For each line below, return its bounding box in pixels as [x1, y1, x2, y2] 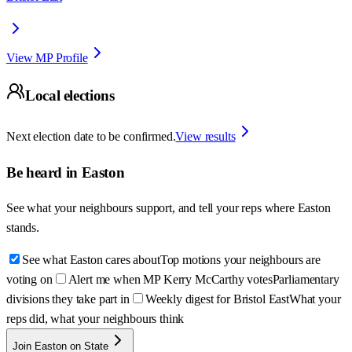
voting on [6, 273, 53, 287]
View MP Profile [6, 50, 88, 64]
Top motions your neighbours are [159, 253, 321, 267]
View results [175, 130, 236, 143]
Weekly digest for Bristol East [145, 292, 289, 306]
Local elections [25, 87, 115, 104]
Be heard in [6, 163, 82, 181]
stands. [6, 221, 39, 235]
